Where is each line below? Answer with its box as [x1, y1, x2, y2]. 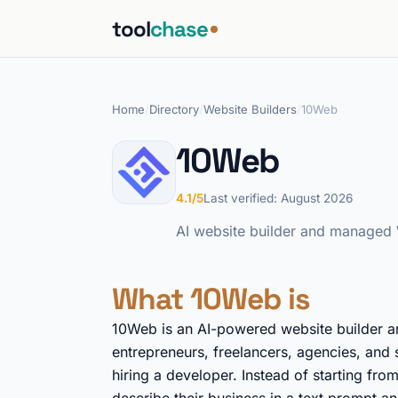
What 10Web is [112, 280, 310, 318]
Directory [149, 102, 199, 116]
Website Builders [203, 102, 297, 116]
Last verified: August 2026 [203, 191, 353, 205]
